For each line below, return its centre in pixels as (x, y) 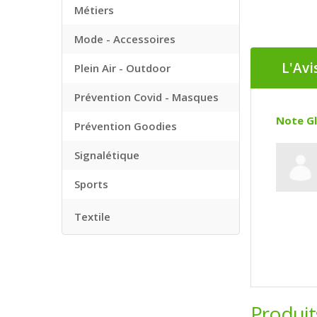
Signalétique (107, 155)
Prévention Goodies (126, 126)
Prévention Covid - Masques (146, 97)
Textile (92, 217)
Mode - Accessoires (125, 39)
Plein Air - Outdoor (122, 68)
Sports (91, 184)
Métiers (94, 10)
